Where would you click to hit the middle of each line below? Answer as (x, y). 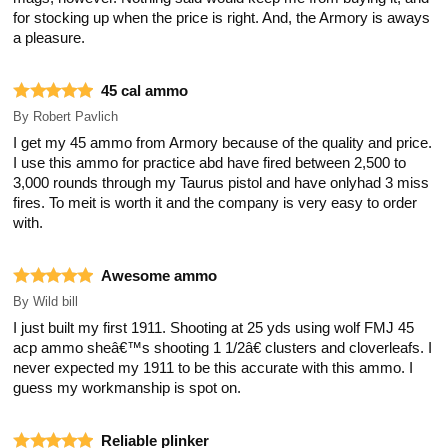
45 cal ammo (145, 90)
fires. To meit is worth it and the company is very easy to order (215, 202)
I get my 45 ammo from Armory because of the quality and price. (223, 142)
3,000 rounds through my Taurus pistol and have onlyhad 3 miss (221, 182)
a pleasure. (49, 37)
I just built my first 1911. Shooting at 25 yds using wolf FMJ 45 (214, 327)
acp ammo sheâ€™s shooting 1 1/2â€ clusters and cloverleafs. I (223, 347)
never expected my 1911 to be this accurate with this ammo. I (213, 367)
